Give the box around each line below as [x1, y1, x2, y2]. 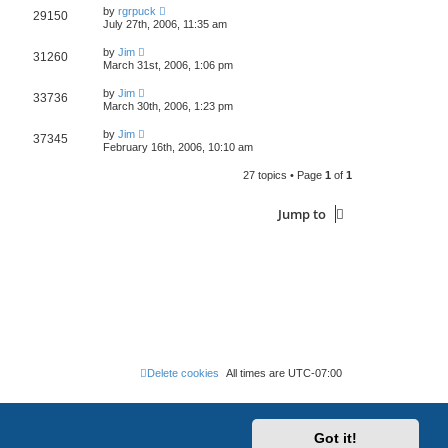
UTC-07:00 [288, 367, 342, 379]
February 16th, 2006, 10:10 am [103, 140, 253, 153]
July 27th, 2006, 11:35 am [103, 17, 227, 30]
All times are [226, 367, 288, 379]
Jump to [278, 204, 326, 223]
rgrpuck [118, 4, 156, 17]
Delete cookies [147, 367, 219, 379]
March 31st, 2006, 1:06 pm [103, 58, 233, 71]
